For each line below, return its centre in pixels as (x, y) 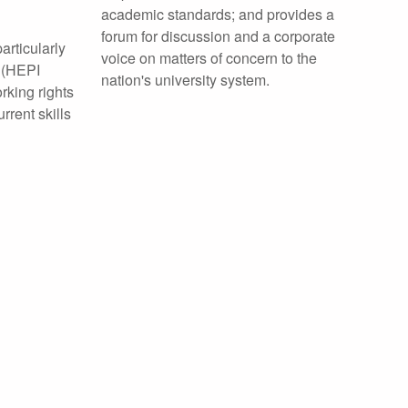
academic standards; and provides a (218, 14)
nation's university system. (185, 80)
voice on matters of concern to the (209, 58)
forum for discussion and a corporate (218, 36)
